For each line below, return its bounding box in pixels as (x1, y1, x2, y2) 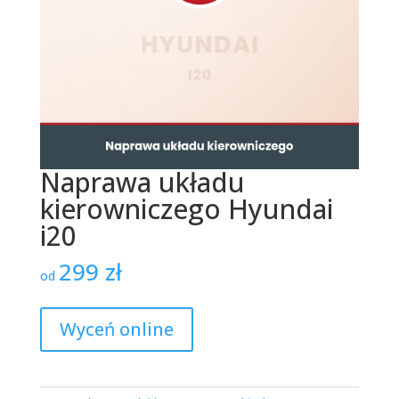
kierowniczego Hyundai (39, 190, 333, 227)
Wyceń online (59, 316, 174, 341)
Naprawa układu (39, 163, 245, 200)
